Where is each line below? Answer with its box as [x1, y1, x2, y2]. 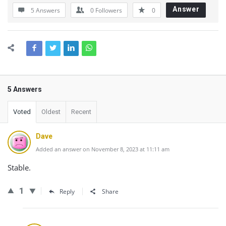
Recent [71, 108, 91, 116]
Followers [95, 6, 122, 15]
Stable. [8, 162, 31, 173]
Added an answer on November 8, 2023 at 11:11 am [36, 145, 169, 153]
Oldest [41, 108, 61, 116]
